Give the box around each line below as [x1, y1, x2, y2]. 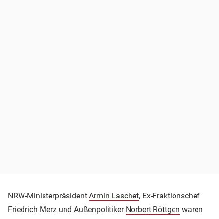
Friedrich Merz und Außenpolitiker [8, 205, 126, 215]
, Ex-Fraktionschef [139, 191, 200, 201]
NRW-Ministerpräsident [8, 191, 89, 201]
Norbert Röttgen [126, 205, 180, 215]
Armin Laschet [89, 191, 139, 201]
